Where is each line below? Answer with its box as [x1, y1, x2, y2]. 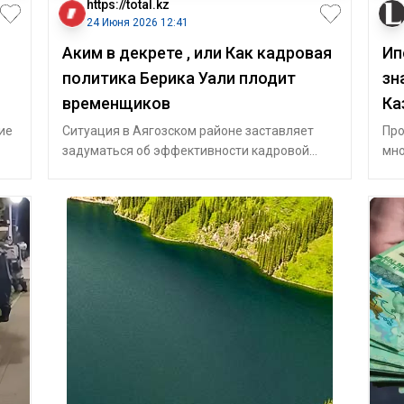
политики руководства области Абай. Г [61, 163, 297, 178]
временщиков [61, 94, 170, 113]
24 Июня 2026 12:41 [86, 16, 188, 29]
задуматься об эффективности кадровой [61, 143, 309, 158]
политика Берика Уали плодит [61, 69, 296, 87]
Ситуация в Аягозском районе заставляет [61, 124, 314, 138]
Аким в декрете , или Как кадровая [61, 43, 332, 62]
